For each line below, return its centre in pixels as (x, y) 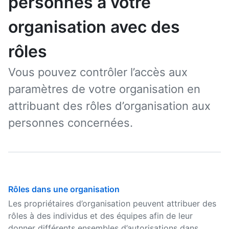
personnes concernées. (71, 123)
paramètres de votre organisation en (104, 89)
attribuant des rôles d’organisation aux (109, 106)
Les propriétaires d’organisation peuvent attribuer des (112, 203)
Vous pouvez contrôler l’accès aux (98, 72)
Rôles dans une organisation (64, 189)
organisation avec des (94, 27)
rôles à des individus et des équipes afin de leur (100, 216)
